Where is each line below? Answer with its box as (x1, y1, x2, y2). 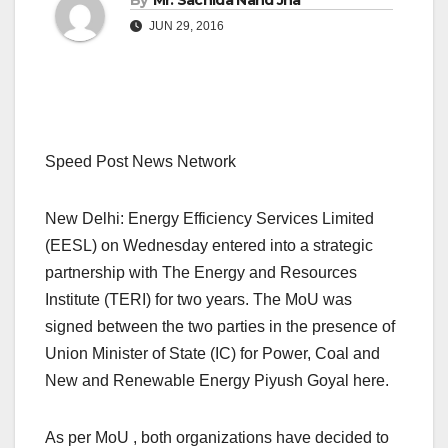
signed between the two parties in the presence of (45, 318, 395, 336)
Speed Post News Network (45, 153, 236, 171)
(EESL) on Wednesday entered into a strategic (45, 237, 373, 255)
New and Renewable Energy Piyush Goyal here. (45, 372, 389, 390)
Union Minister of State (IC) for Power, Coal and (45, 345, 380, 363)
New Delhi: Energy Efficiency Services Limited (45, 210, 374, 228)
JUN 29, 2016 (146, 19, 224, 34)
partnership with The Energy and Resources (45, 264, 357, 282)
